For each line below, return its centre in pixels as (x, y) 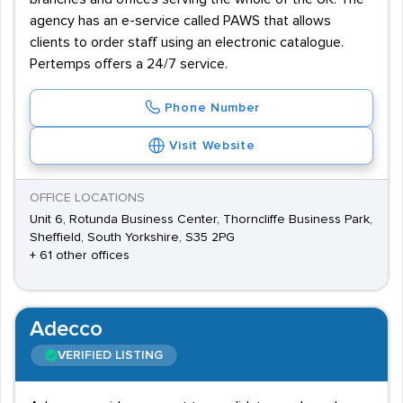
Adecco (66, 329)
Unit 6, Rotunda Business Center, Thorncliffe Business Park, (201, 219)
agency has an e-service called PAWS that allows (180, 21)
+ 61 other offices (80, 255)
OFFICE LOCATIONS (87, 198)
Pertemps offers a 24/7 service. (129, 64)
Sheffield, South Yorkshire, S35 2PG (132, 237)
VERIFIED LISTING (110, 355)
